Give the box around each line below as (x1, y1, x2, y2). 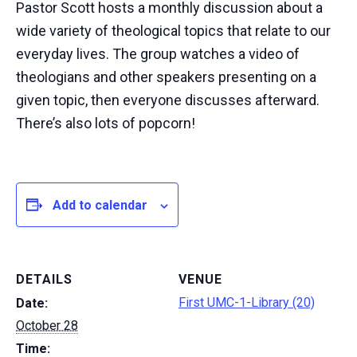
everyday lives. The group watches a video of (16, 45, 300, 63)
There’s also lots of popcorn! (16, 115, 195, 132)
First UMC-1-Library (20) (178, 295, 315, 311)
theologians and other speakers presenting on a (16, 69, 316, 86)
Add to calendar (53, 197, 147, 213)
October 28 (16, 318, 78, 334)
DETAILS (16, 272, 73, 288)
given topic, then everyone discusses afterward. (16, 92, 320, 109)
